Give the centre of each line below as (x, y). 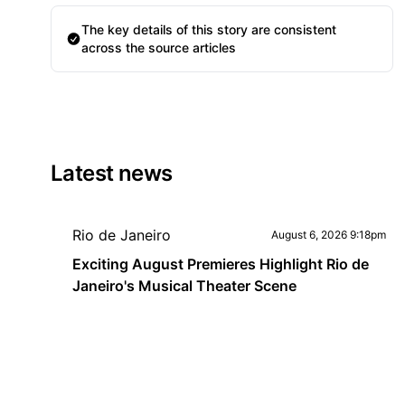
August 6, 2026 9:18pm (328, 235)
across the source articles (159, 47)
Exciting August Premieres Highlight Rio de (221, 264)
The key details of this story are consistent (209, 29)
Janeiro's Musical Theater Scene (184, 286)
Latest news (112, 173)
